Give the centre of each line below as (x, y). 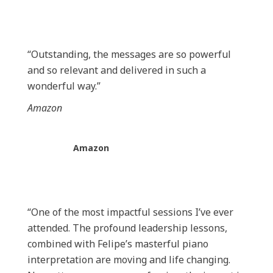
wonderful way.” (64, 86)
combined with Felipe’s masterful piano (118, 244)
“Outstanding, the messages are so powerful (129, 54)
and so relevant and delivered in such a (117, 70)
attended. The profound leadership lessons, (127, 228)
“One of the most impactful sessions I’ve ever (130, 212)
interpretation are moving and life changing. (129, 260)
